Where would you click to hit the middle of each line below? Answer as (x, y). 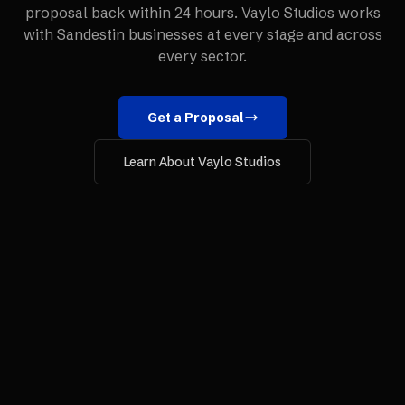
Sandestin (90, 34)
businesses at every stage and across (253, 34)
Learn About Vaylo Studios (202, 162)
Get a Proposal (195, 118)
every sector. (202, 56)
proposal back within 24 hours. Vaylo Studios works (202, 13)
